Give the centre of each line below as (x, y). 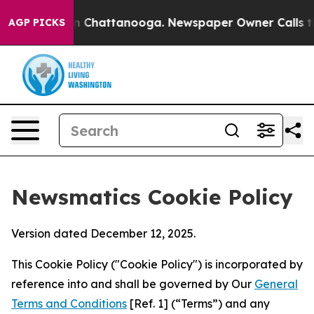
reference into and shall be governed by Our (133, 284)
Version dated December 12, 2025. (103, 233)
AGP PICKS (37, 22)
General (276, 284)
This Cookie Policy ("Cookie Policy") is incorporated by (157, 264)
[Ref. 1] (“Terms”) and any (198, 303)
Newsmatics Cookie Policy (152, 197)
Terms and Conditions (69, 303)
